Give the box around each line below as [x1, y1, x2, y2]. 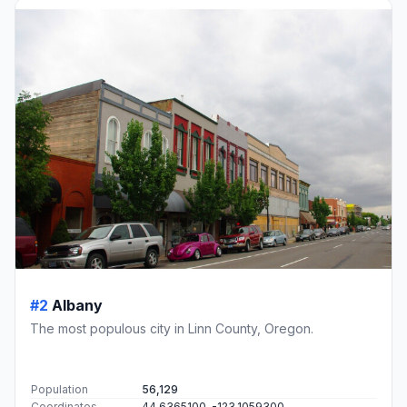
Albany [52, 296, 103, 315]
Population [31, 382, 88, 397]
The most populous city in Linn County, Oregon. [30, 321, 313, 337]
